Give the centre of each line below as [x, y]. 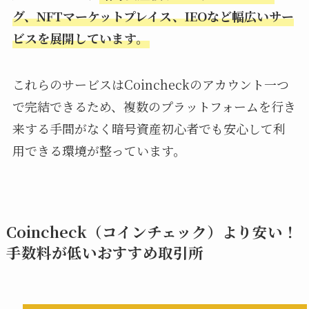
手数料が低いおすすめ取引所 [104, 252]
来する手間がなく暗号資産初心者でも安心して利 [149, 129]
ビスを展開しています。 [80, 38]
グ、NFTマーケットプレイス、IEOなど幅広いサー [153, 16]
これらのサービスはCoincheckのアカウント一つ [150, 84]
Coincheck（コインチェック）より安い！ [152, 231]
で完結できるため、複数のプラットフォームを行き [154, 107]
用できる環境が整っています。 [99, 151]
